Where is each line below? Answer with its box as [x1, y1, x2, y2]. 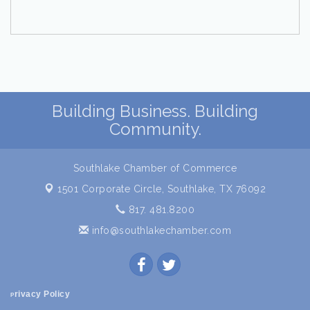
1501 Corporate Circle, [57, 183, 167, 195]
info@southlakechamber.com [89, 225, 232, 237]
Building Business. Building [52, 101, 258, 122]
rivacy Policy [14, 289, 73, 300]
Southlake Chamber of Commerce [73, 163, 237, 174]
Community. [109, 119, 201, 140]
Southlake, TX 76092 [167, 183, 266, 195]
